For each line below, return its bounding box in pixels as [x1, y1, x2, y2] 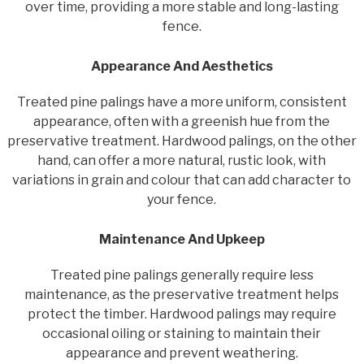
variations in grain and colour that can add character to [12, 171, 352, 188]
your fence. [147, 191, 217, 207]
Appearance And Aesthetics [90, 58, 273, 74]
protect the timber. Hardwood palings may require [27, 305, 336, 322]
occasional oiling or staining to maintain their [42, 325, 322, 341]
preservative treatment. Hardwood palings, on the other [6, 132, 357, 149]
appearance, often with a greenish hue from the [33, 113, 331, 129]
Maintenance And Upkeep [98, 231, 265, 247]
